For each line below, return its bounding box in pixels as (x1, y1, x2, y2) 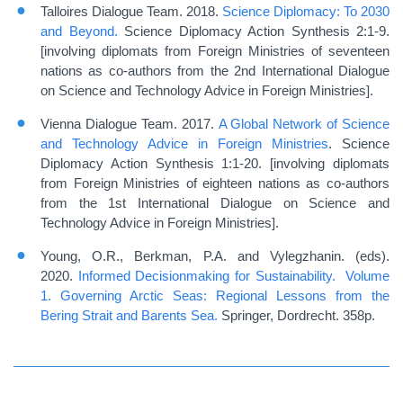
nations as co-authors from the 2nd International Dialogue (40, 63, 390, 79)
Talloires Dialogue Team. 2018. (40, 4, 222, 20)
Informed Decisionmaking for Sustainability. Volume (77, 268, 390, 284)
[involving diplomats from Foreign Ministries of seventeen (40, 43, 390, 59)
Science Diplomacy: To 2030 (222, 4, 390, 20)
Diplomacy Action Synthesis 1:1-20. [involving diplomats (40, 156, 390, 172)
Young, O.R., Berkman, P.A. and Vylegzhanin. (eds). (40, 248, 390, 264)
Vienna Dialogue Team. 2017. (40, 116, 219, 132)
